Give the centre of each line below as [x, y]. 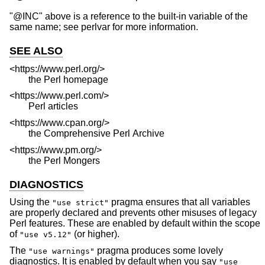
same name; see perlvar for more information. [104, 27]
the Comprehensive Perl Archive [96, 134]
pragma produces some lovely [159, 250]
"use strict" [80, 203]
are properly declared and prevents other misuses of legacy [133, 213]
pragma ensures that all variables [180, 202]
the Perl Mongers [64, 160]
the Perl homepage [68, 79]
